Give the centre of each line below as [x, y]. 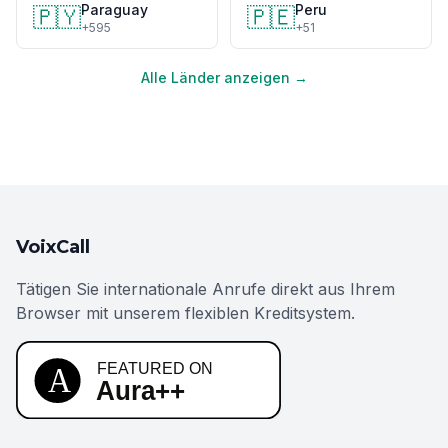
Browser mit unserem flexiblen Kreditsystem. [185, 313]
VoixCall [53, 247]
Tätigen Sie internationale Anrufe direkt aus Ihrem [205, 289]
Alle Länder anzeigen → [224, 77]
